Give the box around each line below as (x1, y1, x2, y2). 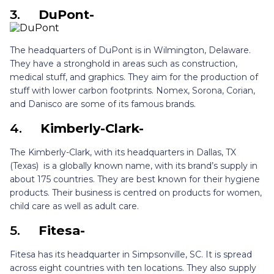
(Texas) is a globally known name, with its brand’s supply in (10, 160, 257, 172)
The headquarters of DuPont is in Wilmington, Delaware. (10, 45, 251, 56)
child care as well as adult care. (10, 201, 141, 212)
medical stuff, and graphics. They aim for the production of (10, 72, 258, 83)
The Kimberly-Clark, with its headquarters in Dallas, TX (10, 147, 236, 158)
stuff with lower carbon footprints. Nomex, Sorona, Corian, (10, 85, 255, 97)
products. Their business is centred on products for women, (10, 187, 262, 199)
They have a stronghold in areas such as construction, (10, 58, 237, 70)
